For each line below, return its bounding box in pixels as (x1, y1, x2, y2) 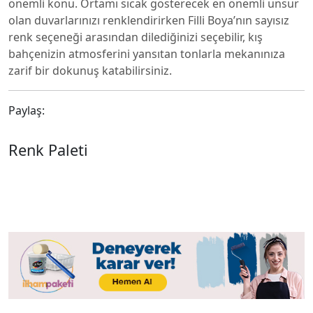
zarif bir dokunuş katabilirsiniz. (8, 63, 172, 78)
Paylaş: (8, 103, 45, 118)
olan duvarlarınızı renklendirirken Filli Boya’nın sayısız (8, 13, 289, 28)
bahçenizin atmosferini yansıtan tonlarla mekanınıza (8, 46, 285, 61)
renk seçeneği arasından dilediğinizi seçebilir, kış (8, 29, 263, 45)
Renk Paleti (8, 140, 88, 160)
